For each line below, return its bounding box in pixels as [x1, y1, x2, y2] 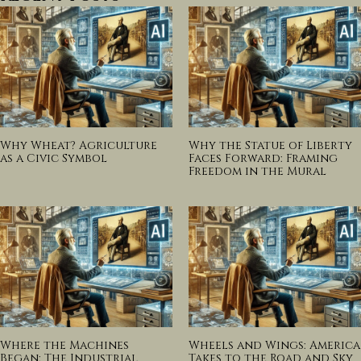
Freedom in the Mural [189, 163, 326, 179]
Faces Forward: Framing [189, 150, 338, 166]
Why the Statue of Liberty [189, 137, 352, 153]
